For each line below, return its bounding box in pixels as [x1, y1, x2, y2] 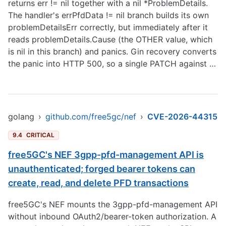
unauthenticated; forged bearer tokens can [8, 163, 195, 174]
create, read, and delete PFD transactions [8, 178, 189, 188]
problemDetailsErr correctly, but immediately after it [8, 22, 208, 32]
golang [8, 111, 34, 122]
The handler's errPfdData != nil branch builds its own [8, 10, 209, 20]
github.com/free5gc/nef [45, 111, 136, 122]
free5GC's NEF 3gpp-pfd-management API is [8, 149, 204, 160]
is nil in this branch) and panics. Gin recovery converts [8, 46, 216, 56]
